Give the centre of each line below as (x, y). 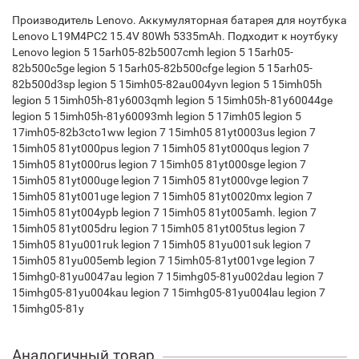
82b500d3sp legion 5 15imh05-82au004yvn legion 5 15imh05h (167, 84)
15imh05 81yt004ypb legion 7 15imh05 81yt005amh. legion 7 (164, 212)
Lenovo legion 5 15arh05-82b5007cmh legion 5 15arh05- (153, 52)
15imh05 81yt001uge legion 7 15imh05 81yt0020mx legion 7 (162, 196)
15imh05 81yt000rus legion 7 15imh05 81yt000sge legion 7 (159, 164)
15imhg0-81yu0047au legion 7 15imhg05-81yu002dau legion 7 (168, 276)
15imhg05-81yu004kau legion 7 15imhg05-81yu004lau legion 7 (169, 292)
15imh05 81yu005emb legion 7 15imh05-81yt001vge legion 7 (163, 260)
